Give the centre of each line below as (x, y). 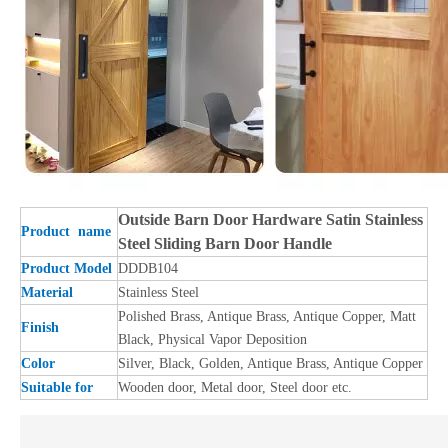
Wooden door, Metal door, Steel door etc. (235, 387)
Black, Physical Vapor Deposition (212, 339)
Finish (42, 327)
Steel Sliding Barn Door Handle (225, 243)
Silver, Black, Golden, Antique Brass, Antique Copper (270, 363)
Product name (66, 231)
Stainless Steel (158, 292)
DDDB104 (148, 268)
